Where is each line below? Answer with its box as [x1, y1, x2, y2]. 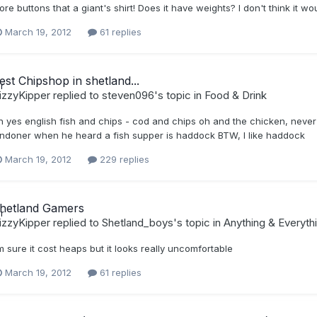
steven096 [101, 88, 154, 102]
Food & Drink [204, 88, 267, 102]
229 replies [96, 154, 149, 166]
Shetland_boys [101, 216, 173, 230]
